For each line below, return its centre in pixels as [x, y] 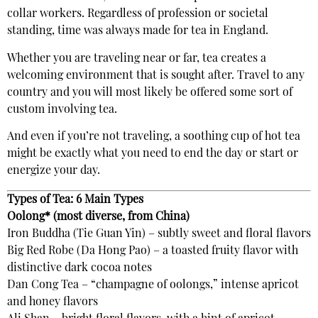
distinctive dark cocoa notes [79, 268]
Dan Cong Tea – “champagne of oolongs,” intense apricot [153, 285]
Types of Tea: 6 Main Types [75, 200]
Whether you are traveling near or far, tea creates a [137, 59]
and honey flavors [53, 302]
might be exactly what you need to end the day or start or [153, 154]
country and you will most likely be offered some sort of [150, 93]
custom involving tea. [62, 110]
